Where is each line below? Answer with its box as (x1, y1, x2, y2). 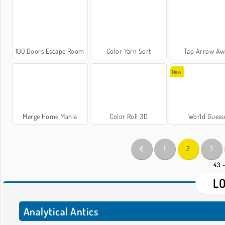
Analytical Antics (24, 204, 99, 218)
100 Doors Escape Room (15, 46, 84, 55)
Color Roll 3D (109, 111, 148, 121)
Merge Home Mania (23, 111, 77, 121)
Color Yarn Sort (106, 46, 151, 55)
